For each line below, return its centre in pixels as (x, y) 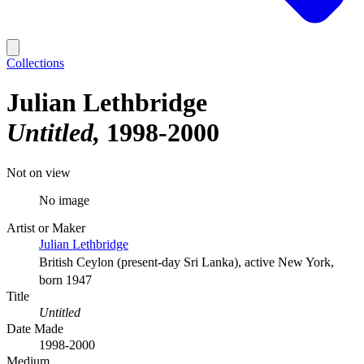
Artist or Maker (46, 227)
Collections (35, 63)
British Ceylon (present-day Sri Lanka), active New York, (186, 262)
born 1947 (65, 279)
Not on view (39, 172)
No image (64, 200)
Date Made (35, 328)
